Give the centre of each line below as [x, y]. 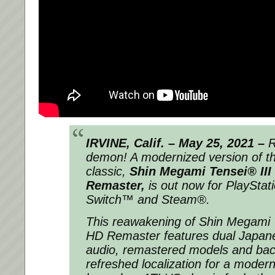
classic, [108, 172]
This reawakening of [142, 222]
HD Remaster [123, 236]
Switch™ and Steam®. [148, 200]
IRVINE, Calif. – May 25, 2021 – [175, 143]
